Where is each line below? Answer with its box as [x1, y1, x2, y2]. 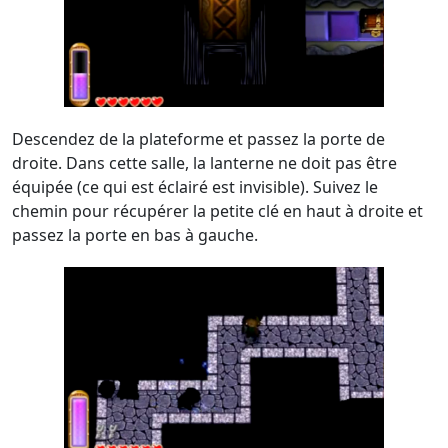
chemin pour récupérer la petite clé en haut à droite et [12, 200, 423, 222]
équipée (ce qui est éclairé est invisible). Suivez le [12, 176, 378, 198]
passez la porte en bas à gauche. [12, 224, 258, 246]
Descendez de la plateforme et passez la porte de [12, 128, 385, 150]
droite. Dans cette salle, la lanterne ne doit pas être [12, 152, 397, 174]
